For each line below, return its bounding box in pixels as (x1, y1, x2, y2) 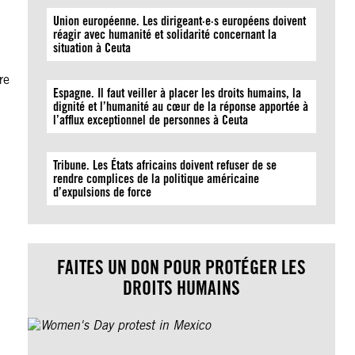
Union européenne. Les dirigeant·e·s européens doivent (53, 13, 307, 29)
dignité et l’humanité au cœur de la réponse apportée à (53, 99, 309, 114)
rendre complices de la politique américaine (53, 171, 260, 186)
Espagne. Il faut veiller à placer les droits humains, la (53, 86, 302, 101)
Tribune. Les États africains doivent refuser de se (53, 158, 277, 173)
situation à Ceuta (53, 40, 132, 55)
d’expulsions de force (53, 185, 152, 200)
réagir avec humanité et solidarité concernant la (53, 27, 277, 42)
